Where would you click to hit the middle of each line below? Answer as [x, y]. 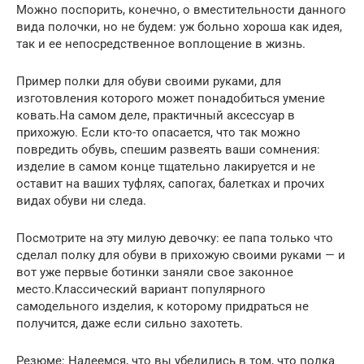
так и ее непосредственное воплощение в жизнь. [161, 43]
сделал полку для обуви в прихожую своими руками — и [181, 255]
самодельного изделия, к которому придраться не [162, 306]
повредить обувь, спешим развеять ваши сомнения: [168, 149]
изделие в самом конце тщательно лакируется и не [166, 166]
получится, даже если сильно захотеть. [130, 323]
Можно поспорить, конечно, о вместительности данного [181, 9]
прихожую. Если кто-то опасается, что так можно [158, 132]
